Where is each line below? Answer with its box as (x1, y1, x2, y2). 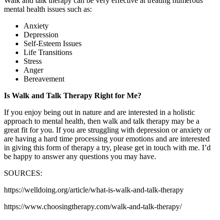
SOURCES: (4, 168, 42, 177)
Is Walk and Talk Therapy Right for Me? (4, 91, 141, 100)
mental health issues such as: (4, 4, 92, 13)
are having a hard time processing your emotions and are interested (4, 134, 210, 143)
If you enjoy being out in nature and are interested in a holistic (4, 108, 195, 116)
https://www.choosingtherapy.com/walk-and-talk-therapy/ (4, 202, 182, 211)
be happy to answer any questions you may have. (4, 152, 156, 161)
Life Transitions (24, 48, 72, 56)
